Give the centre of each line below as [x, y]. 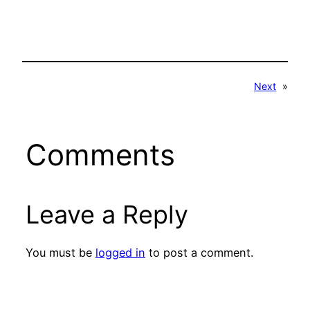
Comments [100, 155]
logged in [120, 252]
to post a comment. [199, 252]
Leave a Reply [107, 215]
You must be [60, 252]
